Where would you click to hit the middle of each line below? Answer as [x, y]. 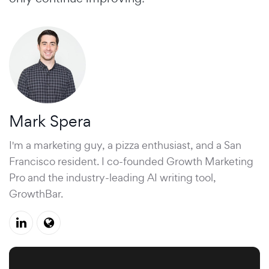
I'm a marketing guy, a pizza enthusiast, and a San [125, 145]
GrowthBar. [36, 194]
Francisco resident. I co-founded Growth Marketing [131, 162]
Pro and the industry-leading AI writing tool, [113, 178]
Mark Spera [50, 121]
